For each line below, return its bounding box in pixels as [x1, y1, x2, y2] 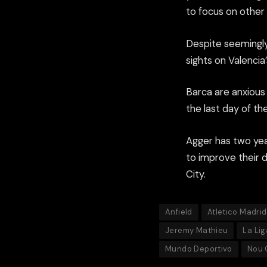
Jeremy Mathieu [165, 225, 228, 236]
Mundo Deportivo [165, 244, 232, 254]
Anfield [165, 207, 193, 218]
